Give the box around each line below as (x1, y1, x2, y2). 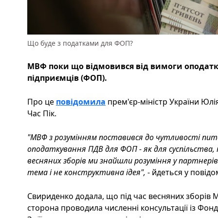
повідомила (56, 96, 106, 107)
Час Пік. (27, 108, 56, 119)
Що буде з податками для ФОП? (27, 38, 133, 48)
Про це (27, 96, 56, 107)
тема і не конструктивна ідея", (27, 166, 145, 178)
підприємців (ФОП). (27, 72, 107, 83)
